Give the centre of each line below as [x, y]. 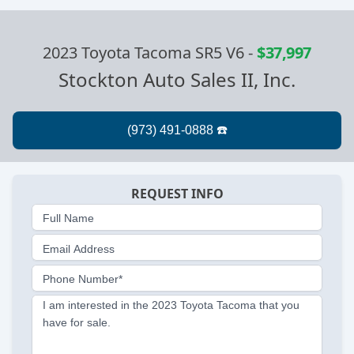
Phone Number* [83, 279]
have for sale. [77, 322]
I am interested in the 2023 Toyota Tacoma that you [171, 305]
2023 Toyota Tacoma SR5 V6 [144, 53]
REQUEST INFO [177, 194]
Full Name [68, 218]
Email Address [79, 249]
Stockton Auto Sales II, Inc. [177, 80]
